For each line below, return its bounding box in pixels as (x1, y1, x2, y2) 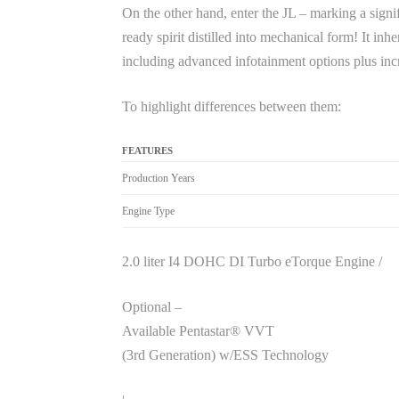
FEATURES (122, 145, 173, 156)
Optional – (122, 299, 182, 314)
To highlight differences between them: (122, 99, 341, 114)
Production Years (122, 172, 195, 184)
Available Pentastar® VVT (122, 323, 274, 338)
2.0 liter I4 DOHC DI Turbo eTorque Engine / (122, 254, 382, 269)
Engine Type (122, 205, 175, 217)
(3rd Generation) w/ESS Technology (122, 347, 329, 362)
